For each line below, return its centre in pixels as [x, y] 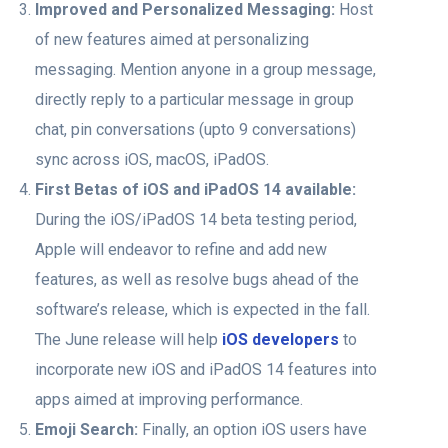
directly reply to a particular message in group [194, 99]
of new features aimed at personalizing [172, 39]
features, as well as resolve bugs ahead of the [197, 279]
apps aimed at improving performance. [169, 399]
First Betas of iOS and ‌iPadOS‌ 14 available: [195, 189]
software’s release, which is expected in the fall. [202, 309]
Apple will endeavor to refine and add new [181, 249]
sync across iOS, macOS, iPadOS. [152, 159]
